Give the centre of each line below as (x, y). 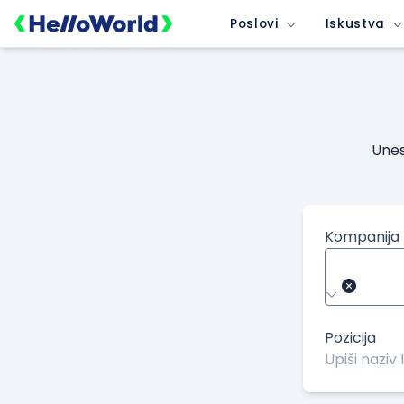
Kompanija (362, 237)
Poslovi (254, 23)
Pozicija (350, 338)
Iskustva (355, 23)
